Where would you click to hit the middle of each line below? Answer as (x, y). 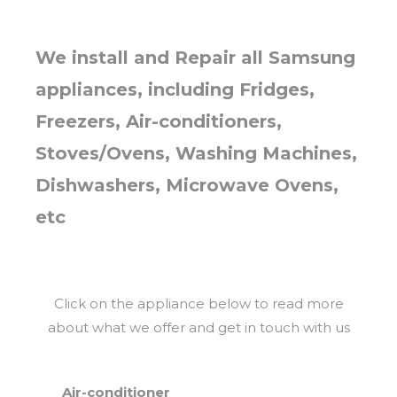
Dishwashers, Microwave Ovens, (187, 186)
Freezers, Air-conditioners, (159, 122)
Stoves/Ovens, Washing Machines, (196, 154)
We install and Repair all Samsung (195, 58)
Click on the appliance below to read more (198, 304)
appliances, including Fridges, (175, 90)
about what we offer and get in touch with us (198, 328)
